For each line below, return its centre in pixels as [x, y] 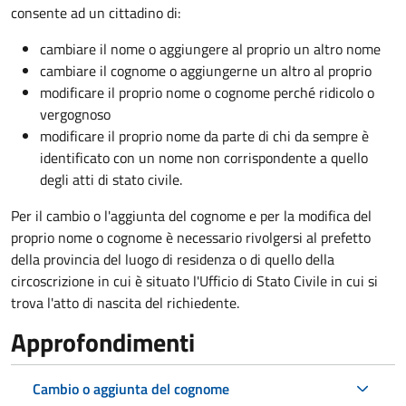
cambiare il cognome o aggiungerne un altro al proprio [206, 70]
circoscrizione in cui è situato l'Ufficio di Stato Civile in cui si [194, 280]
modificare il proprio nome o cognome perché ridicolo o [207, 92]
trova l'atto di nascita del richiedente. [125, 302]
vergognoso [75, 114]
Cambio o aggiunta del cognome [131, 388]
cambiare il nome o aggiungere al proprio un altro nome [210, 48]
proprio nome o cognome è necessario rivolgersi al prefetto [191, 237]
